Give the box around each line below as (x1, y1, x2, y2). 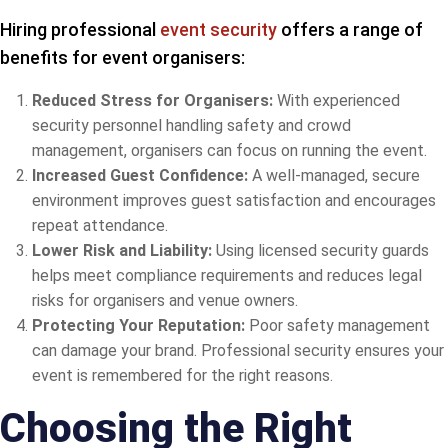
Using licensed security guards (216, 240, 429, 260)
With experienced (277, 90, 400, 110)
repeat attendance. (32, 215, 168, 235)
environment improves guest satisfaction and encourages (32, 190, 436, 210)
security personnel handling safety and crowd (32, 115, 351, 135)
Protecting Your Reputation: (32, 315, 249, 335)
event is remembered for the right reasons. (32, 365, 333, 385)
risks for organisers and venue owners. (32, 290, 298, 310)
